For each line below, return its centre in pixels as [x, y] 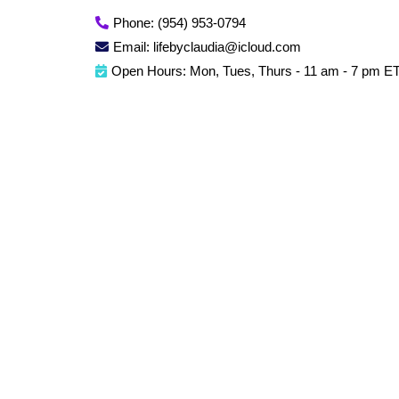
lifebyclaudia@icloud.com [227, 47]
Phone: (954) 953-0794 [179, 23]
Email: [133, 47]
